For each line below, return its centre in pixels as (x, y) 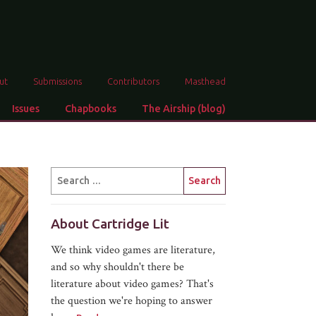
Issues (26, 109)
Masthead (206, 81)
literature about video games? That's (132, 284)
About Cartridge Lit (110, 223)
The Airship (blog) (184, 109)
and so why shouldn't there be (117, 267)
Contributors (134, 81)
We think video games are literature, (133, 250)
